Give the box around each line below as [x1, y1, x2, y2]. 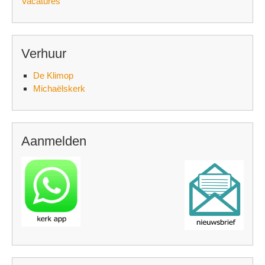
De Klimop [33, 70, 73, 81]
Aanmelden [21, 134, 86, 149]
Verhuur [21, 46, 66, 62]
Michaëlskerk [33, 83, 85, 94]
